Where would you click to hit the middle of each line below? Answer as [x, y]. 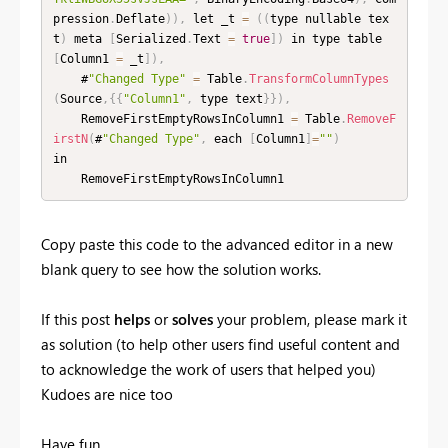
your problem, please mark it [312, 318]
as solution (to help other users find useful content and [220, 343]
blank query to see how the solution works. [181, 268]
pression [80, 19]
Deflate [140, 19]
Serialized [150, 39]
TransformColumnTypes [318, 79]
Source [80, 99]
